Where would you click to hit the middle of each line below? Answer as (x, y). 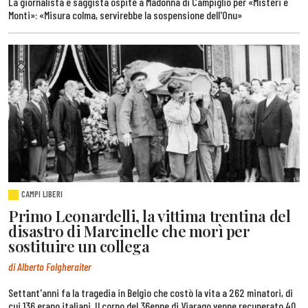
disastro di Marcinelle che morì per (129, 231)
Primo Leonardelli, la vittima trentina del (150, 216)
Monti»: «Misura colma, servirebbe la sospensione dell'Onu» (125, 15)
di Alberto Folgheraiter (50, 266)
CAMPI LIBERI (42, 194)
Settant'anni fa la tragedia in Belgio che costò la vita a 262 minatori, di (151, 292)
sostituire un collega (79, 246)
